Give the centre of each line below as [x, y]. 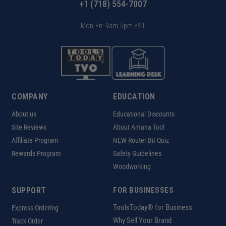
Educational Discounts [144, 114]
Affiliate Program [35, 140]
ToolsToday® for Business [153, 207]
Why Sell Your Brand [142, 220]
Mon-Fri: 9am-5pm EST [113, 26]
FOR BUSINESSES [143, 190]
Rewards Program [36, 153]
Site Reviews [29, 127]
